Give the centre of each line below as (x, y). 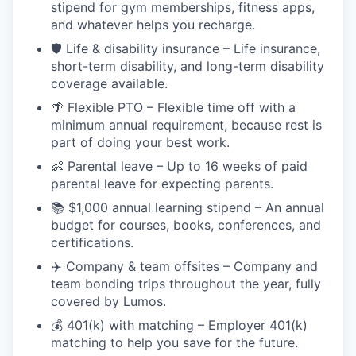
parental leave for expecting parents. (162, 184)
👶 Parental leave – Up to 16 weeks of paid (179, 166)
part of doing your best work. (140, 142)
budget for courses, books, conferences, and (186, 225)
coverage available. (109, 83)
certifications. (92, 242)
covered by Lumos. (108, 301)
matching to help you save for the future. (174, 342)
